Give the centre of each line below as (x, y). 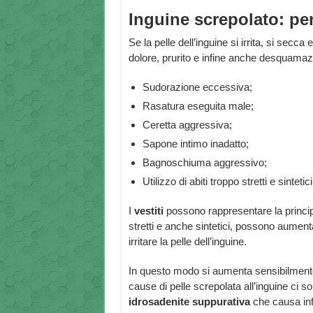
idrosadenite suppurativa (189, 302)
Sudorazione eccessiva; (197, 87)
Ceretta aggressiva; (187, 125)
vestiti (148, 211)
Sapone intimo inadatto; (195, 144)
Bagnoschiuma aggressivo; (204, 163)
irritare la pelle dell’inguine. (187, 242)
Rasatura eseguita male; (198, 106)
